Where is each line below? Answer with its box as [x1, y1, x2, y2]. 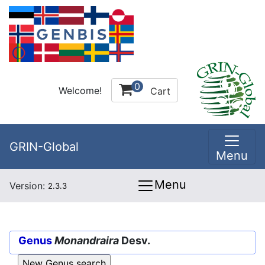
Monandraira [54, 234, 119, 247]
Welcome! [59, 84, 102, 96]
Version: [9, 180, 48, 192]
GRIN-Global [9, 140, 79, 154]
